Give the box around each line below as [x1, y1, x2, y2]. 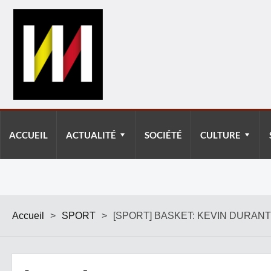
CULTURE [200, 129, 241, 140]
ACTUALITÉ [66, 129, 116, 140]
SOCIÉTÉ [145, 129, 182, 140]
